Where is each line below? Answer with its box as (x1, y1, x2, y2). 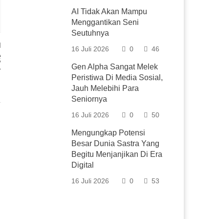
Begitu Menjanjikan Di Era (71, 150, 163, 158)
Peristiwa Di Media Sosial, (71, 73, 163, 82)
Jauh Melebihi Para (71, 84, 139, 92)
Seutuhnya (71, 29, 109, 37)
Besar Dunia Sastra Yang (71, 139, 160, 148)
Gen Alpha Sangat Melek (71, 63, 158, 71)
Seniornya (71, 95, 108, 103)
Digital (71, 161, 94, 169)
